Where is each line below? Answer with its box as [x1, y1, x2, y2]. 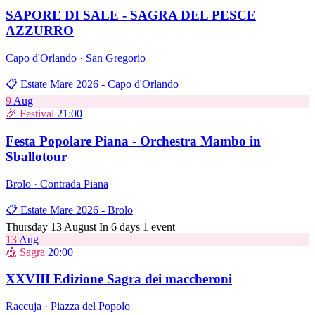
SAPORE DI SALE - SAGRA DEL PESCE [6, 8, 256, 23]
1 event [143, 220, 175, 233]
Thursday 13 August [6, 220, 96, 233]
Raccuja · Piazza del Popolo [6, 300, 130, 312]
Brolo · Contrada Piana [6, 177, 108, 190]
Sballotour [6, 148, 67, 164]
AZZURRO [6, 23, 74, 39]
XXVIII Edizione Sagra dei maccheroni [6, 271, 232, 287]
